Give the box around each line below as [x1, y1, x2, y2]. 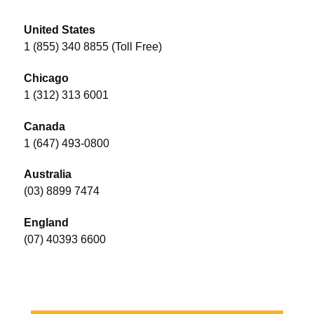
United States [24, 23, 95, 36]
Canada [24, 120, 65, 132]
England [24, 217, 69, 229]
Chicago [24, 71, 69, 84]
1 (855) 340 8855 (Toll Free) [24, 40, 165, 53]
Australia [24, 168, 71, 181]
